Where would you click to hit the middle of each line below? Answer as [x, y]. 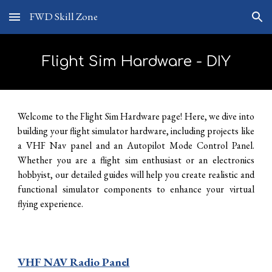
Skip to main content [53, 22]
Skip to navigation [224, 22]
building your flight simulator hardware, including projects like [136, 131]
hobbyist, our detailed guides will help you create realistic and [136, 175]
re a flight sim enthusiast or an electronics [167, 160]
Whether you [44, 160]
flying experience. [51, 204]
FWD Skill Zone [63, 16]
